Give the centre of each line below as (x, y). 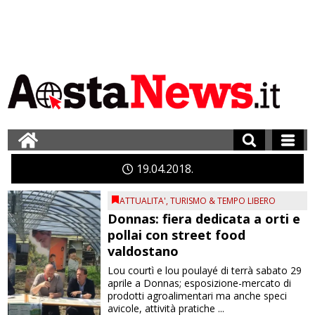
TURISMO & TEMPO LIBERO (223, 201)
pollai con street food (177, 235)
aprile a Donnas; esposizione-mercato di (200, 283)
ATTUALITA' (143, 201)
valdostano (143, 251)
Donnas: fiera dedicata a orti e (204, 219)
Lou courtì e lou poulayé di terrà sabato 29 (205, 270)
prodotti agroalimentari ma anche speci (198, 296)
